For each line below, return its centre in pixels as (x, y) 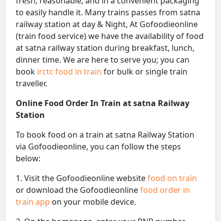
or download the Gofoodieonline (78, 190)
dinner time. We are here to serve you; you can (103, 60)
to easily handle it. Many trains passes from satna (108, 13)
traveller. (32, 84)
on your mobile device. (94, 202)
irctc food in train (70, 72)
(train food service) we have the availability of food (110, 36)
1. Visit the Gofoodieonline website (82, 178)
